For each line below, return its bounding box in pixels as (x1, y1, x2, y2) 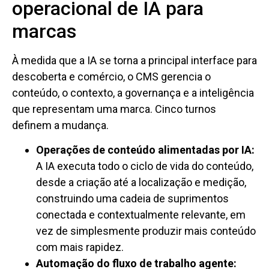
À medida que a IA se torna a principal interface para (12, 53, 257, 67)
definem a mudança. (12, 118, 109, 131)
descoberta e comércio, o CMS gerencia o (12, 70, 211, 83)
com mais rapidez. (36, 240, 124, 253)
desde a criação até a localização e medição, (36, 175, 246, 189)
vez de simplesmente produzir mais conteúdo (36, 224, 256, 237)
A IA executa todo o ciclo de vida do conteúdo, (36, 159, 253, 172)
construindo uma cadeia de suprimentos (36, 192, 229, 205)
